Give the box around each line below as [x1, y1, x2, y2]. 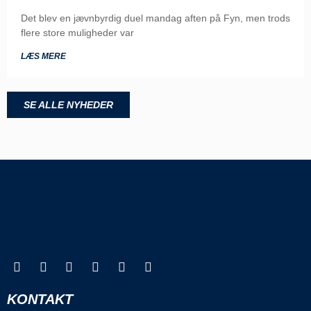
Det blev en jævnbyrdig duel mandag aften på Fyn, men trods [21, 12, 290, 24]
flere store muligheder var [21, 27, 134, 39]
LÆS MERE [21, 51, 66, 62]
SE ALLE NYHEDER [24, 99, 113, 111]
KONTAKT [7, 291, 73, 307]
